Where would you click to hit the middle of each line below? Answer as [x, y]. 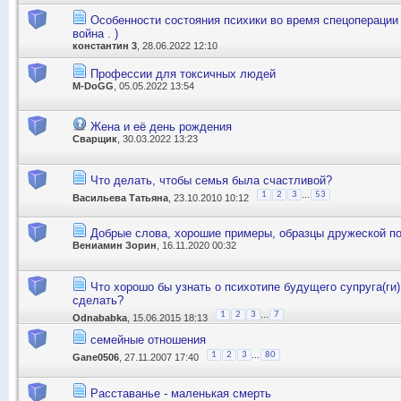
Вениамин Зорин [115, 246]
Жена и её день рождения [161, 127]
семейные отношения [148, 340]
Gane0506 [96, 358]
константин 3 [105, 46]
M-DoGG [93, 85]
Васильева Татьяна [120, 197]
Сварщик [95, 139]
